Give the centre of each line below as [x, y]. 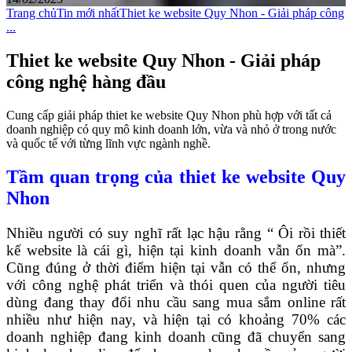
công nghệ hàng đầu [86, 81]
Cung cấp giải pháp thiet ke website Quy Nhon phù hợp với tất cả [169, 115]
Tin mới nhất [88, 13]
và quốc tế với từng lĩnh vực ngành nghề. [108, 143]
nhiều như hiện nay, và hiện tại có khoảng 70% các [176, 319]
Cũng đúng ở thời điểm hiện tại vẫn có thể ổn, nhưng [176, 267]
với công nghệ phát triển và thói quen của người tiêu [176, 284]
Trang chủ [31, 13]
